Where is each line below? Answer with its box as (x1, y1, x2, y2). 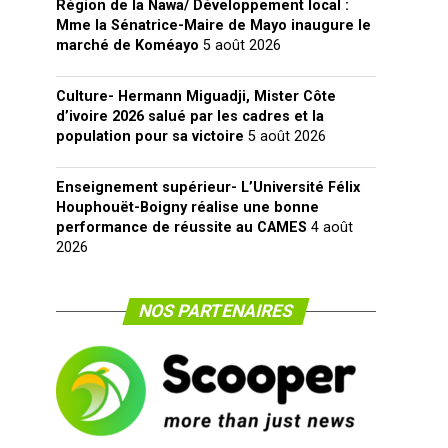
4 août (311, 219, 353, 236)
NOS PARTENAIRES (136, 301, 296, 321)
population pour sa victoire (56, 128, 244, 145)
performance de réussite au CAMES (56, 219, 307, 236)
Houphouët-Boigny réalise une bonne (56, 199, 319, 216)
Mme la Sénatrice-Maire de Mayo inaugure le (56, 17, 371, 34)
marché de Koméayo (56, 37, 199, 54)
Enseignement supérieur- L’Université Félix (56, 179, 360, 196)
